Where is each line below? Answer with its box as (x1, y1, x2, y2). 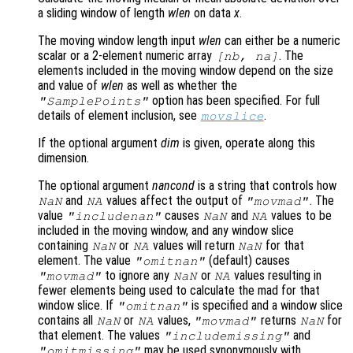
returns (257, 313, 299, 329)
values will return (149, 238, 238, 254)
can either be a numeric (221, 33, 340, 49)
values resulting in (230, 268, 321, 284)
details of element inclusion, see (38, 108, 200, 124)
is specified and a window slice (188, 298, 344, 314)
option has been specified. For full (149, 93, 321, 109)
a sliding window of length (38, 6, 168, 21)
